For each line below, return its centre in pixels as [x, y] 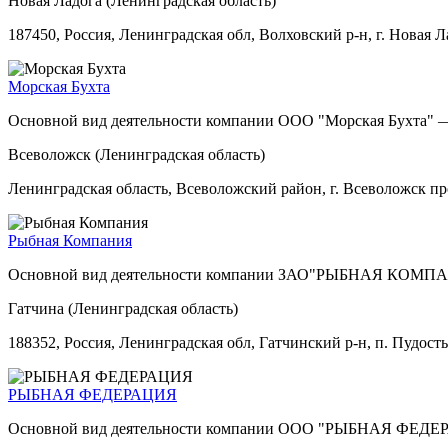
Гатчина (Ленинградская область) [123, 308]
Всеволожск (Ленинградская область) [136, 154]
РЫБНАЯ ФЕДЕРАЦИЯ [92, 394]
